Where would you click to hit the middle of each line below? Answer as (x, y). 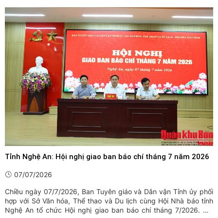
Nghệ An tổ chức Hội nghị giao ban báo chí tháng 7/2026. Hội (109, 210)
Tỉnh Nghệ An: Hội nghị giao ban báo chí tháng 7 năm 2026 (107, 157)
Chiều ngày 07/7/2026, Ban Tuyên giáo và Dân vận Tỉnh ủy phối (109, 192)
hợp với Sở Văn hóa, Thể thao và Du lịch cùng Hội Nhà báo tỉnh (109, 201)
